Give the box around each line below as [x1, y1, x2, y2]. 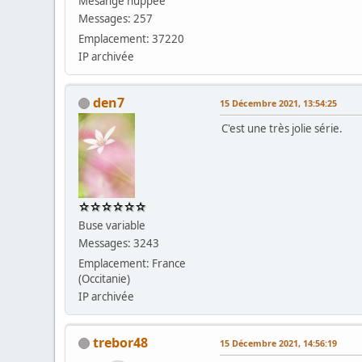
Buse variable [78, 217, 146, 233]
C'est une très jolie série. [221, 120, 343, 136]
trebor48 [93, 333, 149, 351]
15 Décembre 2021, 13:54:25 [220, 96, 338, 109]
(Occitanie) [78, 271, 131, 286]
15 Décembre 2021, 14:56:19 [220, 336, 338, 349]
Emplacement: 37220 [78, 31, 185, 46]
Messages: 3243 [78, 235, 160, 250]
